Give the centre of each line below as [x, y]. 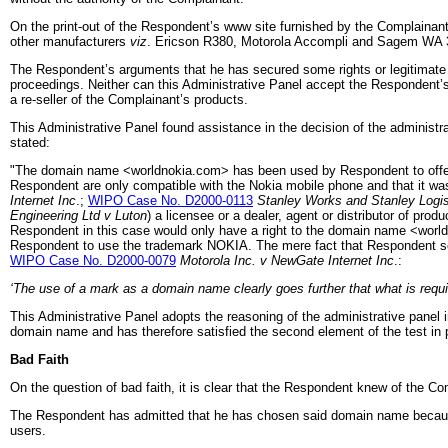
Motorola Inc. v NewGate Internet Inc [287, 260]
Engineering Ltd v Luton [78, 215]
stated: [30, 142]
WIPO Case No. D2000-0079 [93, 260]
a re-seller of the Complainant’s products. [129, 99]
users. [28, 430]
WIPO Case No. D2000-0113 [170, 200]
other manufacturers [70, 41]
